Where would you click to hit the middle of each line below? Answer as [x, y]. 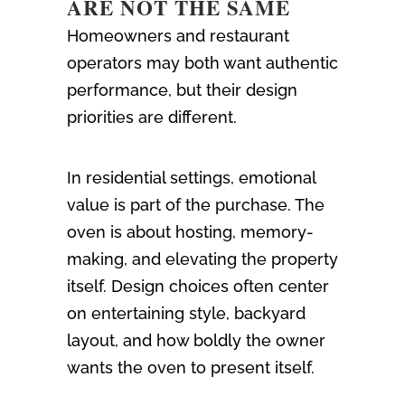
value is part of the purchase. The [196, 205]
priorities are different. [152, 118]
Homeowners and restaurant [178, 36]
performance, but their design [182, 90]
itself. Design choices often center [198, 287]
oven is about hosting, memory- [190, 232]
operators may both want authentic [202, 63]
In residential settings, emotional [191, 178]
